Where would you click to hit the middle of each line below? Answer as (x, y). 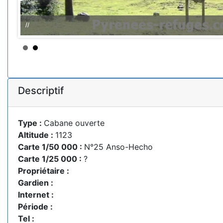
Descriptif (41, 90)
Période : (35, 206)
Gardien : (36, 182)
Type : (31, 123)
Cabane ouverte (74, 123)
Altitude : (37, 135)
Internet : (36, 194)
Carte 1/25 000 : (51, 159)
